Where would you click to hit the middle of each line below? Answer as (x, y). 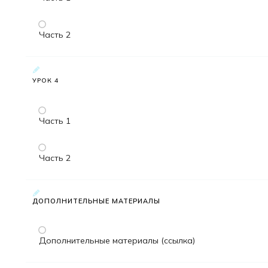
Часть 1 (55, 121)
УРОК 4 (45, 81)
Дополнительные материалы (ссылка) (117, 241)
